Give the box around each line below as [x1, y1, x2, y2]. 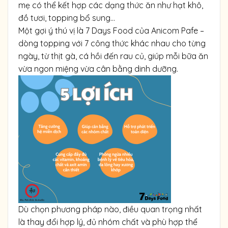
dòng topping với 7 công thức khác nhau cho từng [18, 38, 206, 48]
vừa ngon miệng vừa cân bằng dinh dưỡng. [18, 63, 178, 74]
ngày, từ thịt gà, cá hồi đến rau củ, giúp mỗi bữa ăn [18, 50, 208, 61]
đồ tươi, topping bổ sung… [18, 12, 115, 23]
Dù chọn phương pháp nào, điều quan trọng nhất [18, 204, 202, 214]
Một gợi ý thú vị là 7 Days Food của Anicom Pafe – [18, 25, 204, 36]
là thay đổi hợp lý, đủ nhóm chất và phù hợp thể [18, 216, 197, 227]
